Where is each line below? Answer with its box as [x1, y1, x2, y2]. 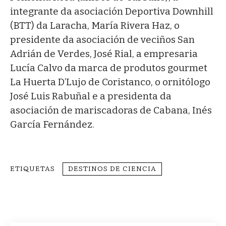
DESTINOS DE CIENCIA [68, 163, 156, 174]
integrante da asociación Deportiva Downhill [10, 6, 213, 18]
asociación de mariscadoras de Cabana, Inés [10, 104, 212, 117]
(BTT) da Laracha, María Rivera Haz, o [10, 20, 180, 32]
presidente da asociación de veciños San [10, 34, 195, 46]
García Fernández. [10, 119, 94, 131]
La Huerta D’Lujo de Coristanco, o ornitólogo [10, 76, 210, 88]
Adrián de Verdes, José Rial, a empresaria [10, 48, 198, 60]
